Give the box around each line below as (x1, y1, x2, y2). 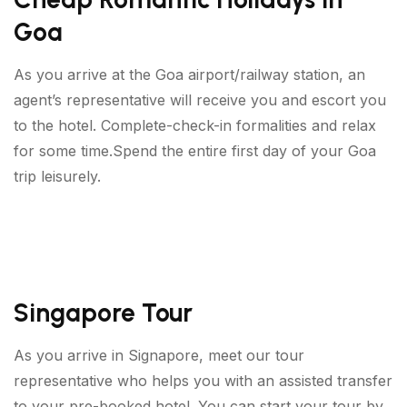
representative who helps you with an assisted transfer (14, 371, 392, 390)
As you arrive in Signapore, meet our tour (14, 345, 304, 364)
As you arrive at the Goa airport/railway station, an (14, 65, 365, 84)
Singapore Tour (14, 296, 193, 328)
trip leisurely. (14, 166, 101, 185)
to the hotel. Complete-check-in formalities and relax (14, 115, 376, 134)
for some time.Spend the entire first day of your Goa (14, 141, 376, 160)
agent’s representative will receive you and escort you (14, 90, 386, 109)
